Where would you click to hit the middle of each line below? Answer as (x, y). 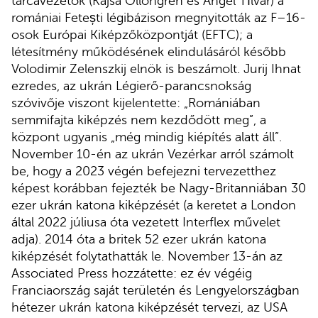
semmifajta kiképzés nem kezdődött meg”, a (139, 120)
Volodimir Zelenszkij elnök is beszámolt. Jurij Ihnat (156, 69)
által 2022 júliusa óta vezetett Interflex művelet (146, 223)
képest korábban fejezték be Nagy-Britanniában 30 (159, 188)
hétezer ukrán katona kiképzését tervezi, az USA (149, 308)
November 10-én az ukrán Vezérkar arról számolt (153, 154)
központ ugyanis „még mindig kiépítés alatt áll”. (147, 137)
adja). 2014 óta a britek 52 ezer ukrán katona (139, 240)
